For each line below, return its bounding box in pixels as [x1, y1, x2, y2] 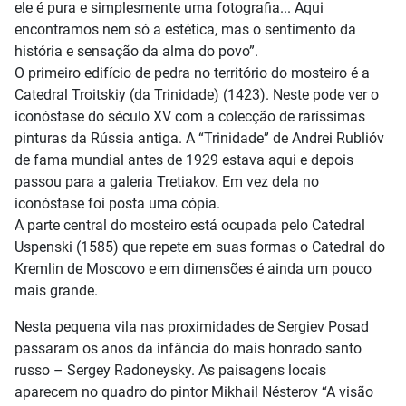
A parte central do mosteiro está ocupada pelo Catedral [14, 217, 365, 234]
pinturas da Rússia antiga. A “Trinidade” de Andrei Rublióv [14, 130, 384, 147]
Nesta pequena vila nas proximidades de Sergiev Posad [14, 318, 369, 335]
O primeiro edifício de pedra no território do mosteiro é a [14, 64, 370, 82]
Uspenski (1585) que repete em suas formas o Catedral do [14, 238, 385, 256]
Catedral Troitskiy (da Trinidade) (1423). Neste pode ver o [14, 86, 379, 103]
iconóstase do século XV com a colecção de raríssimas [14, 108, 365, 125]
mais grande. [14, 282, 98, 299]
